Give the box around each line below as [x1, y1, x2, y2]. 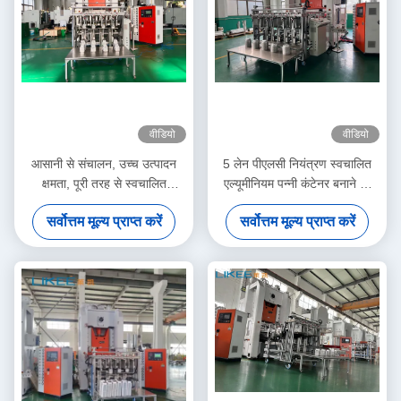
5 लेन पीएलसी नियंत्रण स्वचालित [223, 157, 371, 172]
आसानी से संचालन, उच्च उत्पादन [31, 157, 176, 172]
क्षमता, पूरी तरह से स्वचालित [41, 176, 166, 192]
